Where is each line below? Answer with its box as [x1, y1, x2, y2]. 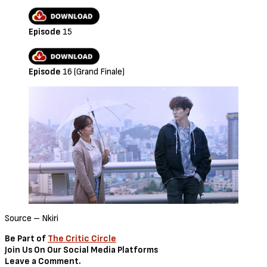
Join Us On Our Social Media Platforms [5, 244, 158, 256]
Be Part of [5, 232, 48, 244]
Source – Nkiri [5, 212, 58, 224]
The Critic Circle [48, 232, 116, 244]
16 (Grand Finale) [63, 66, 125, 78]
